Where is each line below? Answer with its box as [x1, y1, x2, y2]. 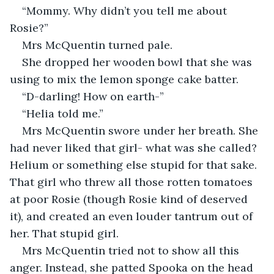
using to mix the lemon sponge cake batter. [10, 72, 239, 86]
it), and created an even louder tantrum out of [10, 209, 256, 223]
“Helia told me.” [22, 106, 103, 120]
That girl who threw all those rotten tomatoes [10, 174, 256, 189]
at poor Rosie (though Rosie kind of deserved [10, 191, 251, 206]
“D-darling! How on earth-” [22, 89, 164, 103]
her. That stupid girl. [10, 226, 119, 240]
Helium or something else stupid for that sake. [10, 157, 260, 172]
